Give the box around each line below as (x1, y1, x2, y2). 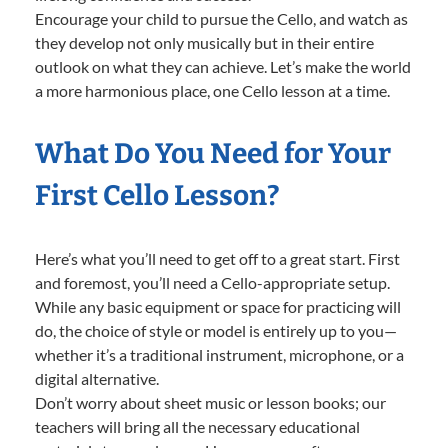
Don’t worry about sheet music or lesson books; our (35, 392, 386, 412)
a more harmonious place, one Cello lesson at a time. (35, 80, 390, 100)
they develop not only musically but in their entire (35, 32, 374, 52)
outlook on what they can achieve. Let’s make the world (35, 56, 411, 76)
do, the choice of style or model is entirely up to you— (35, 320, 397, 340)
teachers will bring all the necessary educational (35, 416, 360, 436)
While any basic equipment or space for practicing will (35, 296, 401, 316)
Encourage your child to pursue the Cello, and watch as (35, 8, 408, 28)
